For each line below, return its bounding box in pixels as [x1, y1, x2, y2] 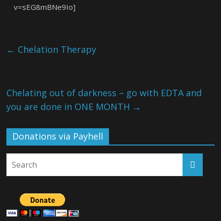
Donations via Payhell [12, 130, 104, 142]
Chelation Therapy [15, 43, 97, 55]
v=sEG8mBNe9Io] [14, 1, 76, 12]
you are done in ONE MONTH [6, 100, 133, 112]
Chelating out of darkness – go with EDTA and [6, 86, 202, 99]
